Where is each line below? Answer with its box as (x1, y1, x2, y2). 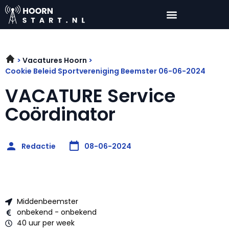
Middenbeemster (16, 196, 78, 207)
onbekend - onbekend (16, 207, 97, 218)
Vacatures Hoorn (22, 55, 87, 66)
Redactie (21, 141, 56, 151)
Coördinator (5, 101, 116, 128)
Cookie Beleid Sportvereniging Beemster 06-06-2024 (5, 66, 205, 77)
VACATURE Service (5, 83, 175, 109)
